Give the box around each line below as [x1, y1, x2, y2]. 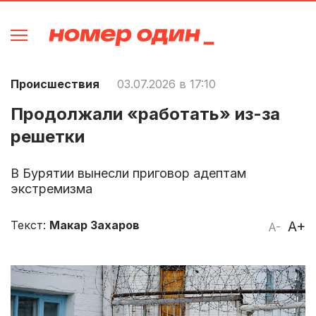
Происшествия [11, 76, 99, 91]
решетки [11, 126, 85, 147]
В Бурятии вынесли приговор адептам [11, 165, 246, 181]
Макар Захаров [49, 217, 140, 232]
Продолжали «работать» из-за [11, 103, 280, 124]
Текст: [11, 217, 49, 232]
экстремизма [11, 181, 92, 196]
